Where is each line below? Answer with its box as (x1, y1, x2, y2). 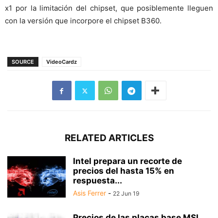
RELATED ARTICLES (64, 132, 154, 144)
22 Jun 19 (113, 190, 139, 198)
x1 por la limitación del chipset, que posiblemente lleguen (5, 3, 213, 13)
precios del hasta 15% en (73, 166, 174, 176)
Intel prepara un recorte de (73, 156, 182, 166)
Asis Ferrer (73, 189, 106, 198)
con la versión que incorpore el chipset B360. (5, 16, 162, 26)
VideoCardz (46, 58, 77, 66)
